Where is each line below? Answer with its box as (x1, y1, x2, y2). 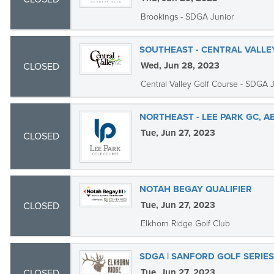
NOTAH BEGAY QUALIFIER (139, 183, 252, 194)
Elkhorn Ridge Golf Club (140, 218, 230, 229)
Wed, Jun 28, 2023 (140, 60, 220, 71)
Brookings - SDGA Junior (140, 12, 234, 22)
